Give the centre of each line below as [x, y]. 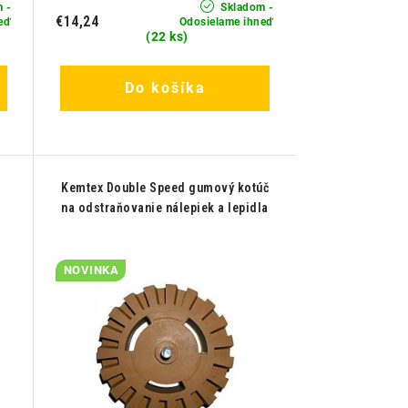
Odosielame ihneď [226, 22]
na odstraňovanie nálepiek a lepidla [165, 208]
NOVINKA [91, 270]
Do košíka [165, 88]
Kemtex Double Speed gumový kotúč [165, 188]
